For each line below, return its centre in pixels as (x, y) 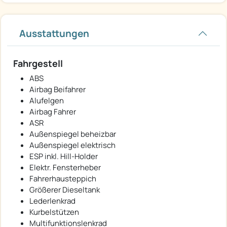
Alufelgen (47, 100)
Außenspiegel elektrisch (72, 145)
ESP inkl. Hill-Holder (64, 156)
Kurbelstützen (54, 212)
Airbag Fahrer (53, 111)
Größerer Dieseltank (65, 190)
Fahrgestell (38, 63)
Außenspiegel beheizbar (73, 134)
